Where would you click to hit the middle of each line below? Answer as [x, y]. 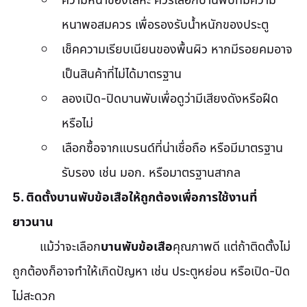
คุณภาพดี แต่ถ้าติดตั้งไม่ [232, 246]
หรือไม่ [77, 123]
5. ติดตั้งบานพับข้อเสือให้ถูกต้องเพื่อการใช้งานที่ [135, 197]
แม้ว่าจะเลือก [70, 246]
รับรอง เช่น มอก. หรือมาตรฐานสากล [151, 172]
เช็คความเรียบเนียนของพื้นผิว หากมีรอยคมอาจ [177, 49]
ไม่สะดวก [34, 295]
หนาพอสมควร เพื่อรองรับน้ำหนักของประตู [165, 24]
